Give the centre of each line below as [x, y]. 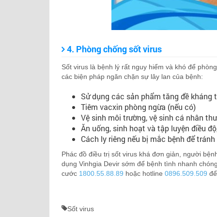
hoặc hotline [144, 173]
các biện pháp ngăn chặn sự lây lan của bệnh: [132, 77]
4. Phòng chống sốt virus [114, 49]
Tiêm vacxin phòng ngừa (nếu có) [138, 107]
